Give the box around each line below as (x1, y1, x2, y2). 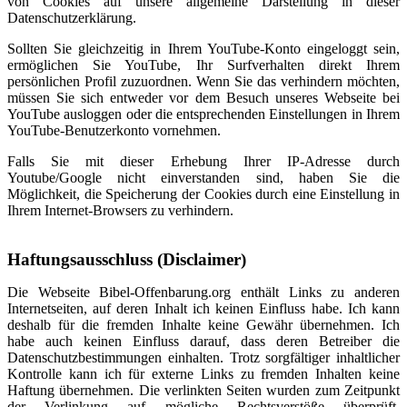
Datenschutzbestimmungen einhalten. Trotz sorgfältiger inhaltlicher (7, 350, 400, 365)
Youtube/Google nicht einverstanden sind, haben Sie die (7, 170, 400, 185)
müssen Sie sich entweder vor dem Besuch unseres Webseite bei (7, 90, 400, 105)
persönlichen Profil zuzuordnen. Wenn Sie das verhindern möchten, (7, 74, 400, 89)
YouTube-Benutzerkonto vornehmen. (7, 123, 221, 138)
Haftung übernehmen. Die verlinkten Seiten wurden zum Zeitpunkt (7, 382, 400, 398)
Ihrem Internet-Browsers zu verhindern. (7, 203, 233, 218)
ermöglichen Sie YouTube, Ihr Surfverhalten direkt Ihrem (7, 57, 400, 73)
